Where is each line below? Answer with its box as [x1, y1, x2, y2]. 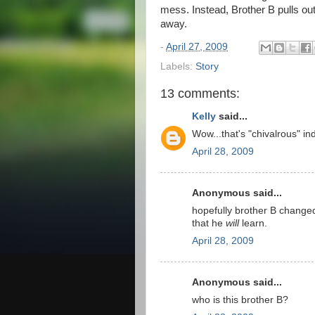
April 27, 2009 [166, 41, 228, 52]
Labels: [160, 60, 195, 72]
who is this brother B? [192, 294, 288, 305]
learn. [239, 217, 267, 229]
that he [192, 217, 226, 229]
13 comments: [160, 86, 240, 101]
